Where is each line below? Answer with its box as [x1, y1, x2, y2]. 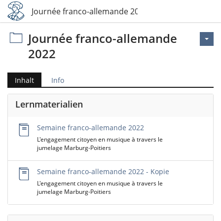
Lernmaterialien [15, 98, 83, 110]
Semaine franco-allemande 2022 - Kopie [37, 167, 169, 176]
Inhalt [15, 75, 34, 85]
